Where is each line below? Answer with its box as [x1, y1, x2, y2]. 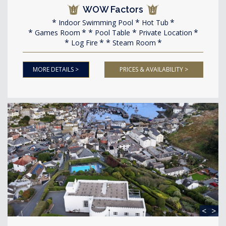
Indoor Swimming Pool [56, 18, 133, 27]
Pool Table [92, 28, 130, 37]
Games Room [32, 28, 80, 37]
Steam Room [110, 38, 156, 47]
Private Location [136, 28, 192, 37]
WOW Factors [83, 4, 143, 15]
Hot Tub [139, 18, 168, 27]
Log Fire [69, 38, 98, 47]
